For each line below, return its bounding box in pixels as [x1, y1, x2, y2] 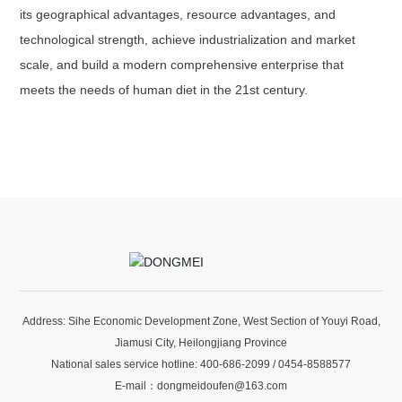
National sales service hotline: [51, 357, 200, 371]
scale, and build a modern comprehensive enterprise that [20, 57, 345, 72]
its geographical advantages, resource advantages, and [20, 6, 336, 22]
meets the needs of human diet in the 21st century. [20, 82, 309, 97]
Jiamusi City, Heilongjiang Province [115, 336, 287, 349]
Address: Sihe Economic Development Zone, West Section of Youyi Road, [22, 314, 380, 328]
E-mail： [115, 379, 157, 392]
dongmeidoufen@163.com [157, 379, 287, 392]
